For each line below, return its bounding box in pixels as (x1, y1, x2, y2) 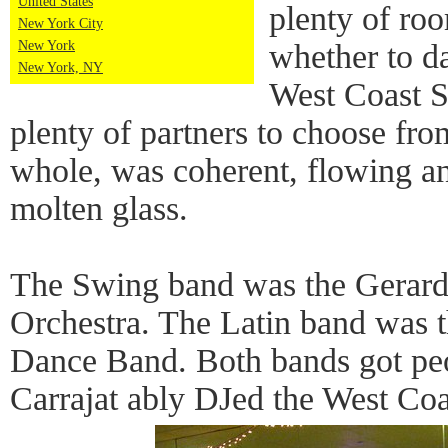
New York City (18, 16, 103, 31)
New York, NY (18, 60, 103, 75)
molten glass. (10, 190, 188, 227)
